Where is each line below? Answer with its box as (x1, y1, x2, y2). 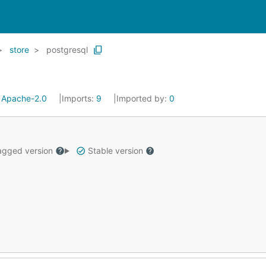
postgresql (46, 45, 88, 55)
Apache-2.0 (1, 93, 47, 103)
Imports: (62, 93, 96, 103)
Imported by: (116, 93, 169, 103)
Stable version (85, 145, 145, 156)
